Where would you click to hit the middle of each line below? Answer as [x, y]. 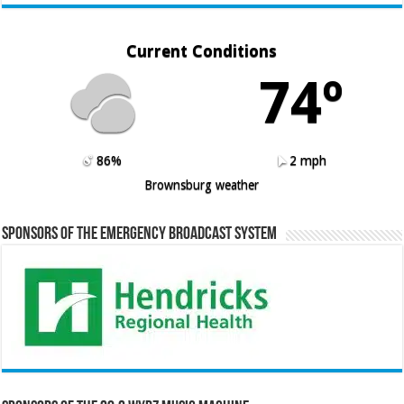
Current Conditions [202, 50]
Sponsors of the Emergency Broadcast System [140, 235]
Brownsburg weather [202, 184]
